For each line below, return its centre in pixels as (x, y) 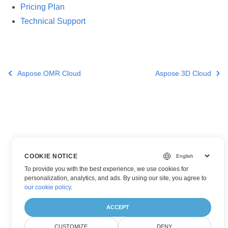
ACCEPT (118, 207)
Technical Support (53, 21)
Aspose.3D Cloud (183, 73)
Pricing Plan (42, 7)
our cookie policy (48, 187)
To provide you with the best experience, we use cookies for (107, 169)
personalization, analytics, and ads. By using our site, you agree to (116, 178)
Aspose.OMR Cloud (49, 73)
